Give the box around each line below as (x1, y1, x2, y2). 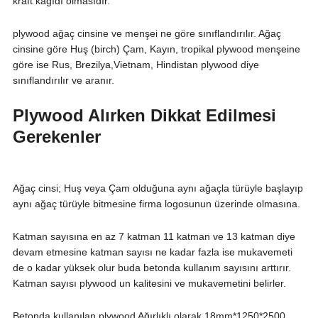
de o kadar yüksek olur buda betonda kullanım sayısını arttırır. (12, 262, 291, 274)
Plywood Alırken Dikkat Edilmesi (12, 106, 276, 126)
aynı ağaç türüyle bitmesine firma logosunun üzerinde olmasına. (12, 198, 300, 210)
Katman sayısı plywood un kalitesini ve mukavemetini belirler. (12, 278, 286, 290)
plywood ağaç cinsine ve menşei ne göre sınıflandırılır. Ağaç (12, 28, 281, 40)
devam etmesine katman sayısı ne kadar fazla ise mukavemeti (12, 246, 292, 258)
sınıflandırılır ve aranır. (12, 75, 114, 87)
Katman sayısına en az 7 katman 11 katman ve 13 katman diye (12, 231, 295, 243)
